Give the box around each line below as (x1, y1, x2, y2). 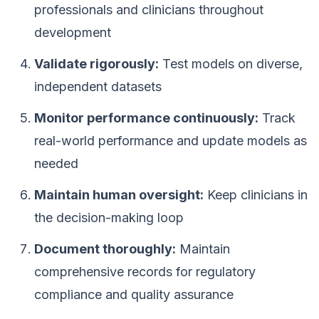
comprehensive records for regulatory (34, 264, 256, 279)
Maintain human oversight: (34, 187, 204, 202)
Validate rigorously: (34, 56, 159, 71)
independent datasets (34, 79, 162, 94)
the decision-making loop (34, 210, 184, 225)
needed (34, 156, 78, 171)
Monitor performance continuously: (34, 110, 258, 125)
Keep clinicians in (204, 187, 308, 202)
